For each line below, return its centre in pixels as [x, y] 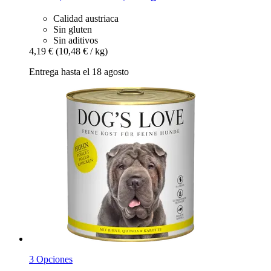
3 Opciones [51, 259]
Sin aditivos [76, 40]
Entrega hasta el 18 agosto [79, 71]
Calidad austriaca [86, 18]
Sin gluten [73, 29]
